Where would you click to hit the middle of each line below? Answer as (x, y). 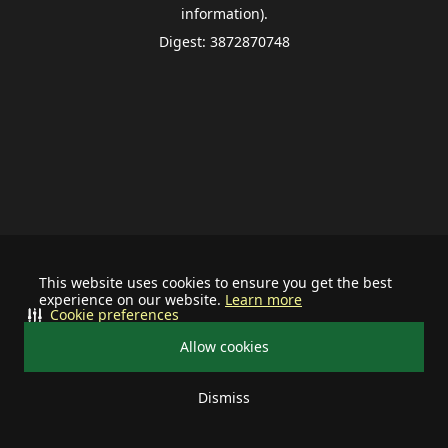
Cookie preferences (114, 314)
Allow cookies (224, 346)
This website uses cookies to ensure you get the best (215, 282)
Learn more (263, 299)
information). (224, 13)
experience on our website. (132, 299)
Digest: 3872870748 (224, 41)
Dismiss (224, 397)
